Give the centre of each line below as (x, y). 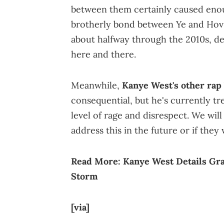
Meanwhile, (96, 85)
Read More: (97, 161)
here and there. (103, 54)
